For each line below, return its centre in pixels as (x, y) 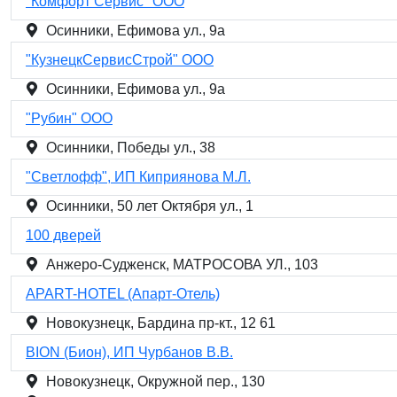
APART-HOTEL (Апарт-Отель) (123, 294)
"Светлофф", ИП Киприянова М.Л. (138, 177)
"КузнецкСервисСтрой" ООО (120, 60)
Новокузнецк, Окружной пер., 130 (156, 381)
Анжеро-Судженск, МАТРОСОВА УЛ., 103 (182, 265)
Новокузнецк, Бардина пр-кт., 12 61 (161, 323)
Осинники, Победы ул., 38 (131, 148)
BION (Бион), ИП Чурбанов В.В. (129, 352)
